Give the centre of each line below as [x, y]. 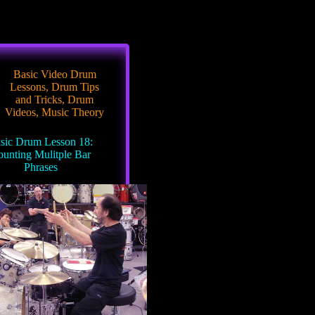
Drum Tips [76, 87]
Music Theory [73, 112]
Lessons [28, 87]
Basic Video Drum [54, 74]
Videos [21, 112]
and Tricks [39, 99]
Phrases [40, 167]
